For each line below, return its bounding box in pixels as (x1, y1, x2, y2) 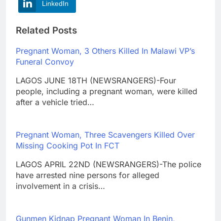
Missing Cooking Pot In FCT (16, 140, 119, 150)
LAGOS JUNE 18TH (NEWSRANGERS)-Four (16, 75, 176, 85)
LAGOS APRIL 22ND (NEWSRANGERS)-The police (16, 159, 201, 169)
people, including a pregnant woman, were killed (16, 86, 197, 96)
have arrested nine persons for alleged (16, 170, 159, 180)
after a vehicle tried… (16, 97, 94, 107)
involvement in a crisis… (16, 181, 105, 191)
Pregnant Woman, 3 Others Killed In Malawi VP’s (16, 45, 195, 56)
